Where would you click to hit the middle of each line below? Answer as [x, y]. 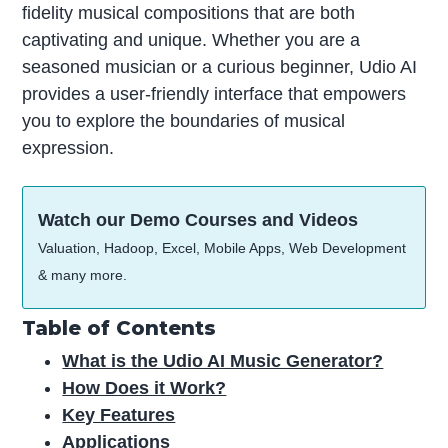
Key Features [119, 415]
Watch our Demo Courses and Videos [198, 220]
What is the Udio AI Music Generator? [223, 361]
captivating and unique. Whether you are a [191, 39]
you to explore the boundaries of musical [184, 120]
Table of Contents [119, 328]
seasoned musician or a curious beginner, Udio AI [220, 66]
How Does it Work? [144, 388]
